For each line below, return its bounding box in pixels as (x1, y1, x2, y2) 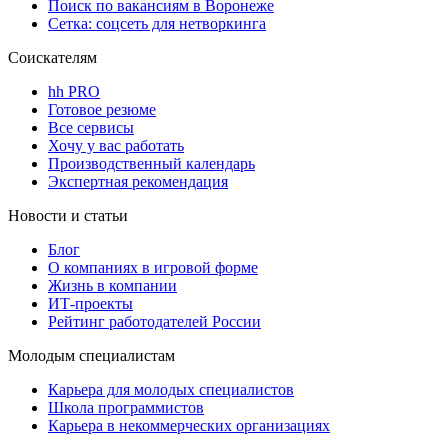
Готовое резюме (48, 101, 156, 119)
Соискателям (8, 49, 97, 67)
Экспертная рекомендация (48, 173, 228, 191)
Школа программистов (48, 399, 204, 417)
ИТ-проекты (48, 295, 133, 313)
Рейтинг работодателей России (48, 313, 261, 331)
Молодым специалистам (8, 347, 175, 365)
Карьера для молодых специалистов (48, 381, 294, 399)
